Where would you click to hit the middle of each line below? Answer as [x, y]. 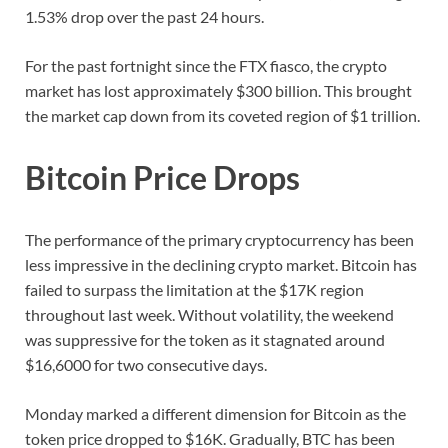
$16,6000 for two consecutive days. [146, 364]
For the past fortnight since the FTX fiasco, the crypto [206, 66]
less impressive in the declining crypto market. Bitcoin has [221, 264]
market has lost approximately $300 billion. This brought [218, 91]
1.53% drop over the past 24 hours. [144, 17]
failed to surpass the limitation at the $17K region [194, 289]
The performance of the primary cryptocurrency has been [219, 239]
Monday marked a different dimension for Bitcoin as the [215, 413]
